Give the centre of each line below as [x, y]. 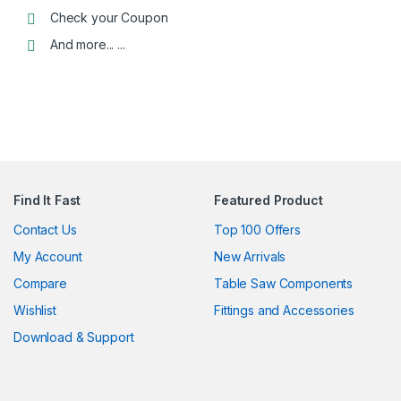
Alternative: [64, 69]
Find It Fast [47, 200]
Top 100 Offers [258, 230]
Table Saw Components [284, 284]
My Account [48, 257]
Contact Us [45, 230]
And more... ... [87, 45]
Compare [41, 284]
